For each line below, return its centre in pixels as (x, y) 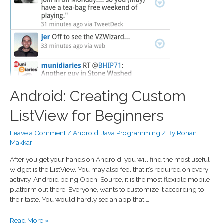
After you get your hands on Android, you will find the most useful (110, 159)
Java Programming (131, 133)
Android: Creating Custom (98, 96)
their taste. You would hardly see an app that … (80, 199)
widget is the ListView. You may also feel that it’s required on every (109, 169)
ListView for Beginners (87, 116)
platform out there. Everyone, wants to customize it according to (107, 189)
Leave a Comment (38, 133)
